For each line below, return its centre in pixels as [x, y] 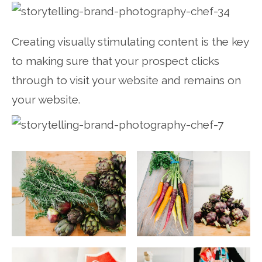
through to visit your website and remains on [126, 80]
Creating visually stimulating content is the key [130, 41]
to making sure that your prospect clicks [116, 61]
